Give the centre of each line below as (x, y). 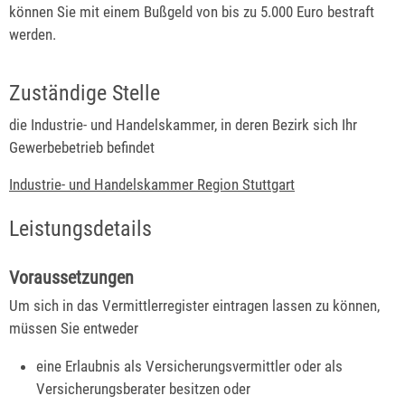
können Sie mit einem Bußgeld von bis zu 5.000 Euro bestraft (192, 11)
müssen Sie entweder (74, 329)
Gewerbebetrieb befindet (82, 147)
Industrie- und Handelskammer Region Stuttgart (152, 185)
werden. (33, 34)
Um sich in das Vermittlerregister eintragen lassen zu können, (194, 306)
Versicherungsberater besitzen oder (144, 389)
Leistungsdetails (80, 228)
